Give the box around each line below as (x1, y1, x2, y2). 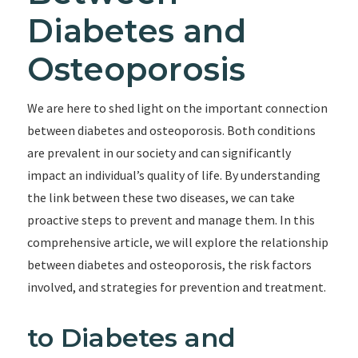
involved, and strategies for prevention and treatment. (26, 279, 326, 295)
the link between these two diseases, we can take (26, 189, 295, 205)
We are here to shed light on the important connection (26, 100, 328, 116)
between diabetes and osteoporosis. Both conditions (26, 122, 316, 138)
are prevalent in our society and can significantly (26, 145, 291, 161)
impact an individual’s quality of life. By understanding (26, 167, 320, 183)
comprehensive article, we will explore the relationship (26, 234, 328, 250)
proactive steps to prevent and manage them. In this (26, 212, 315, 228)
